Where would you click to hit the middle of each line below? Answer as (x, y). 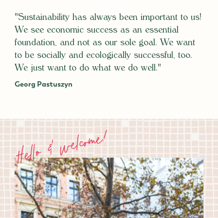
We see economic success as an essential (97, 31)
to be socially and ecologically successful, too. (103, 56)
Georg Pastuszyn (44, 84)
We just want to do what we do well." (88, 69)
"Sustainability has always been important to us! (108, 18)
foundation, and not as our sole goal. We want (105, 44)
